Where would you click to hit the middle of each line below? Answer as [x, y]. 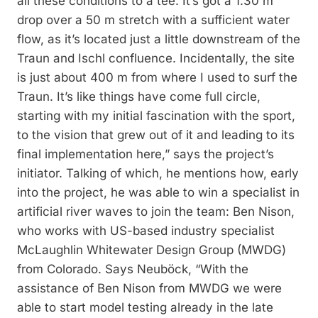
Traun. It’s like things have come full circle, [139, 97]
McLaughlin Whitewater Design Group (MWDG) [152, 250]
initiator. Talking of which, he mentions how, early [158, 174]
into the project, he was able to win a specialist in [158, 193]
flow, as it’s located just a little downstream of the [159, 39]
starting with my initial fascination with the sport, [156, 116]
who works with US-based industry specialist [146, 231]
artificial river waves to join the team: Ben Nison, [156, 212]
